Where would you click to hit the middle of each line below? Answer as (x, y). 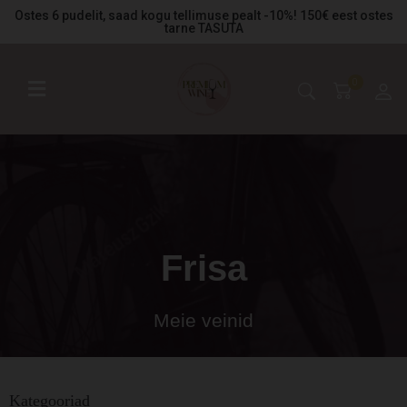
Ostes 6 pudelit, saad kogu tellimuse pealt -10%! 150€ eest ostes (203, 15)
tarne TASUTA (203, 28)
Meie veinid (203, 320)
